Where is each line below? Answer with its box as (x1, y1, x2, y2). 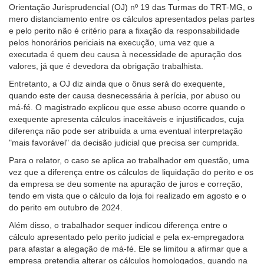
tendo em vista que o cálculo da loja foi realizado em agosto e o (9, 190, 246, 200)
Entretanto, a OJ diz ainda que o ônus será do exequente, (9, 78, 225, 88)
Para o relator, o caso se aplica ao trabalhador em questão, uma (9, 155, 249, 165)
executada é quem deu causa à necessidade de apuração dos (9, 49, 242, 59)
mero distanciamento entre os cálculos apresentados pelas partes (9, 14, 255, 24)
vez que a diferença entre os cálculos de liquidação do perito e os (9, 167, 253, 177)
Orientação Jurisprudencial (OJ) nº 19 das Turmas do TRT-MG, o (9, 2, 252, 12)
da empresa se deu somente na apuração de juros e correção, (9, 179, 243, 189)
